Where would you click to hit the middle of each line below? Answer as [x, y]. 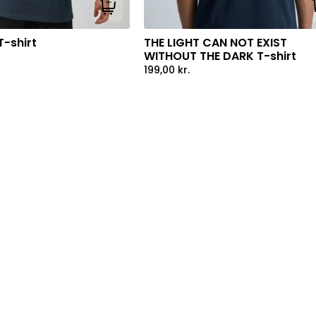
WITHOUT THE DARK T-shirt [220, 56]
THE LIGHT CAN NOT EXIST [215, 42]
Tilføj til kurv [136, 12]
